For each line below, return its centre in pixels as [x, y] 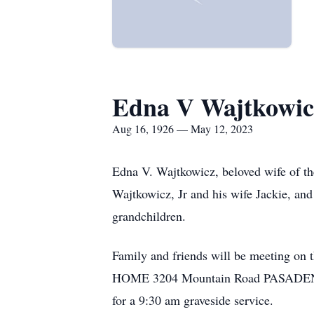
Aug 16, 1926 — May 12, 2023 [183, 129]
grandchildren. [149, 216]
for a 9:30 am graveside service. [193, 300]
